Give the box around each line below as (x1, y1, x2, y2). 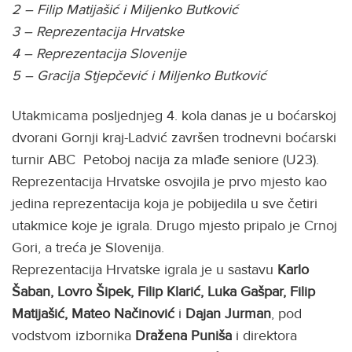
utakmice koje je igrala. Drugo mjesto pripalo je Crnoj (12, 216, 337, 234)
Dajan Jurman (185, 304, 271, 322)
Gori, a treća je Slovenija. (12, 238, 164, 256)
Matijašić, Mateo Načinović (12, 304, 174, 322)
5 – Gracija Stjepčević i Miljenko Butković (12, 67, 266, 84)
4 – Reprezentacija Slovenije (12, 45, 186, 62)
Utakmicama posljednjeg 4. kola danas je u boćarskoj (12, 106, 336, 124)
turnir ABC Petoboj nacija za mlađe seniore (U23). (12, 150, 319, 168)
